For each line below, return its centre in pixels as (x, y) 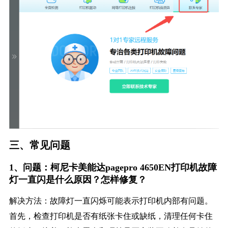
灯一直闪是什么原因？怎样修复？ (78, 180)
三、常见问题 (39, 145)
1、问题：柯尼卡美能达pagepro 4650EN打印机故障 (113, 168)
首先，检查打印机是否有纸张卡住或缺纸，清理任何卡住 (111, 216)
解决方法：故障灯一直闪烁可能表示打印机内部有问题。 (111, 201)
